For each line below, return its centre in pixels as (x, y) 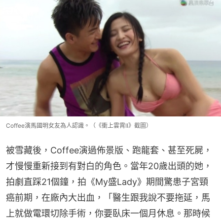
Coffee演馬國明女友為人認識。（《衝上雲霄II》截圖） (79, 125)
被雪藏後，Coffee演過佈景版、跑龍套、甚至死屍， (109, 150)
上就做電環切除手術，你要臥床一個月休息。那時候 (108, 213)
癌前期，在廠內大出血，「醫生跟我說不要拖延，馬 (108, 197)
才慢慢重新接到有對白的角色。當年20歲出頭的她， (109, 166)
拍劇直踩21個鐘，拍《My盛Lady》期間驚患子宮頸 (107, 182)
